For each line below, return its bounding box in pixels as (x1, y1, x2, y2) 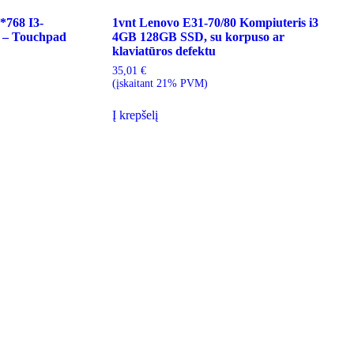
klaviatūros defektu (111, 43, 216, 58)
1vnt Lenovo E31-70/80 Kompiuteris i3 (111, 15, 318, 29)
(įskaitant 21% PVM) (111, 77, 208, 89)
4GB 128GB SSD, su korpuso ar (111, 29, 284, 43)
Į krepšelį (111, 107, 158, 122)
